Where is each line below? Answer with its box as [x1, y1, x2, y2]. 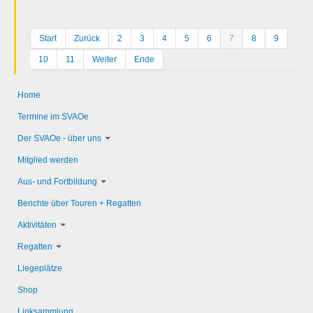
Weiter [92, 54, 117, 64]
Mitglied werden [17, 154, 78, 165]
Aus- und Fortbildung [17, 176, 97, 187]
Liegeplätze [17, 263, 62, 273]
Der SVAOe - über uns [17, 133, 101, 143]
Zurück [74, 33, 100, 43]
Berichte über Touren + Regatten [17, 198, 141, 208]
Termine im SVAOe [17, 111, 89, 122]
